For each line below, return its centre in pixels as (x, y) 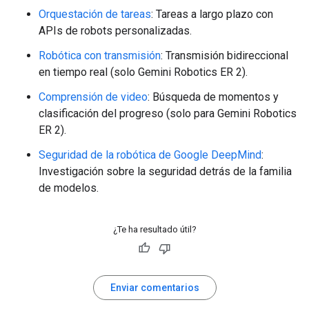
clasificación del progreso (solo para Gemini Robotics (168, 114)
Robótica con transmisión (100, 56)
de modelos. (69, 188)
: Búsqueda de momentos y (213, 97)
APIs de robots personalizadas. (115, 31)
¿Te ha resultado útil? (154, 230)
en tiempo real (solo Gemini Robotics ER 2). (143, 72)
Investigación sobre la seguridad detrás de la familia (165, 172)
